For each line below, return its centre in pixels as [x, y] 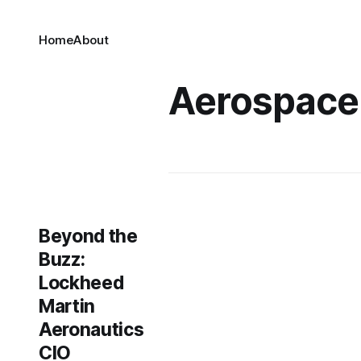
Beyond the [88, 236]
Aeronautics [91, 330]
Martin [67, 306]
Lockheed [81, 283]
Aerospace [264, 101]
